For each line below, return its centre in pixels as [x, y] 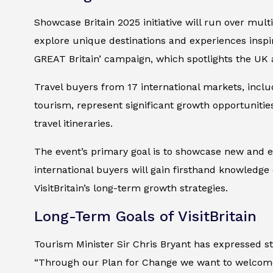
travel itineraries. [73, 124]
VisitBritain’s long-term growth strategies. [131, 188]
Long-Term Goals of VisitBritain [145, 217]
